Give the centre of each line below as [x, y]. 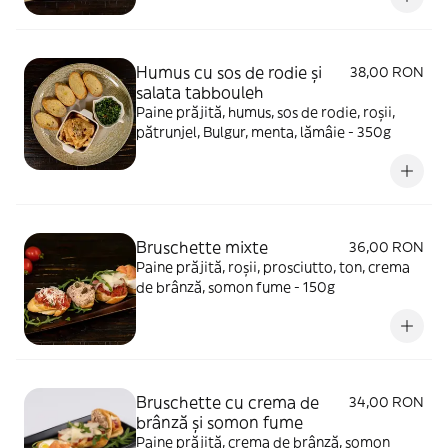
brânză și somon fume [219, 422]
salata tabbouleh [200, 92]
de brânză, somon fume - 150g [235, 287]
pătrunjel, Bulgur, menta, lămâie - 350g [263, 132]
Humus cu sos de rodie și [229, 72]
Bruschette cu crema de [227, 402]
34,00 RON [386, 402]
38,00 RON [387, 72]
